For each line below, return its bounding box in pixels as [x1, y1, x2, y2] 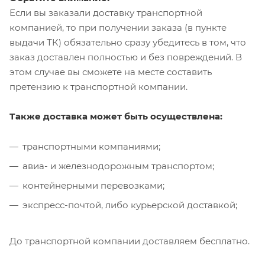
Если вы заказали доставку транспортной [9, 7, 202, 18]
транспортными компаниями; [22, 140, 160, 152]
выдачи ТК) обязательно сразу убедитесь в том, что [9, 36, 246, 48]
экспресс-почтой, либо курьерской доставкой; [22, 199, 237, 211]
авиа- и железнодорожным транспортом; [22, 160, 214, 172]
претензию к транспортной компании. [9, 80, 188, 92]
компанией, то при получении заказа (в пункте [9, 21, 227, 33]
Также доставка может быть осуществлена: [9, 110, 222, 122]
